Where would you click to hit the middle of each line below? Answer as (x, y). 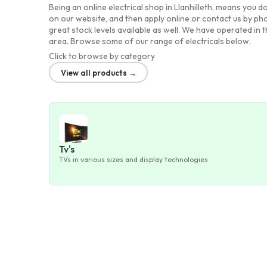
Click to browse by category (102, 56)
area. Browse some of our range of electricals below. (150, 41)
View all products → (98, 72)
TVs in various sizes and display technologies (133, 159)
